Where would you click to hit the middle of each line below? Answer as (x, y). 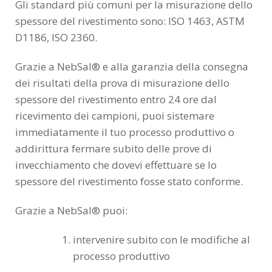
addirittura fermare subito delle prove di (114, 148)
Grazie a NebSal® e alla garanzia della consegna (132, 66)
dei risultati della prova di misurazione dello (122, 83)
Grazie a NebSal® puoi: (71, 210)
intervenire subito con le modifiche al (161, 239)
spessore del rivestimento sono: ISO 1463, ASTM (130, 21)
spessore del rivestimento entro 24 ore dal (116, 99)
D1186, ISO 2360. (56, 37)
